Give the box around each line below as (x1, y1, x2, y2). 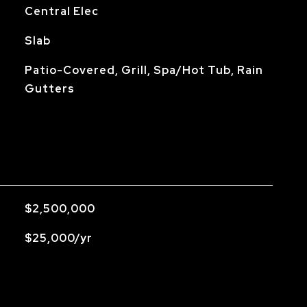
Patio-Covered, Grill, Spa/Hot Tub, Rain (24, 63, 263, 77)
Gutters (24, 82, 75, 96)
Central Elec (24, 4, 99, 19)
